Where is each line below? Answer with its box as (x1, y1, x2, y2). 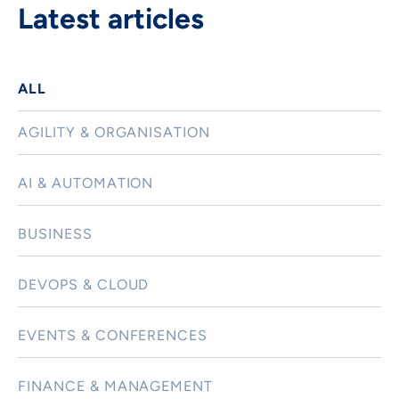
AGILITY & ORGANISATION (18, 123, 211, 141)
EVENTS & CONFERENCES (18, 326, 208, 344)
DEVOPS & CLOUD (18, 275, 150, 293)
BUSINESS (18, 224, 93, 242)
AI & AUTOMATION (18, 174, 154, 191)
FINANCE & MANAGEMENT (18, 377, 214, 395)
